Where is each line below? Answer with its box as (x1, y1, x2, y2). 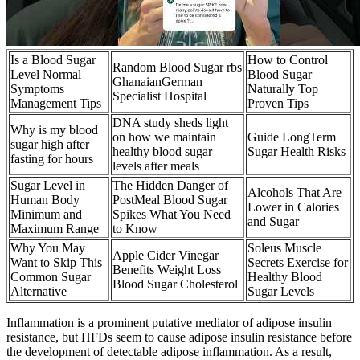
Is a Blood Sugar (10, 53, 96, 67)
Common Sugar (10, 270, 91, 284)
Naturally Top (247, 82, 318, 96)
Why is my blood (10, 123, 98, 137)
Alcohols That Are (247, 186, 342, 200)
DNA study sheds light (112, 116, 228, 130)
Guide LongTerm (247, 130, 336, 145)
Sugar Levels (247, 284, 314, 299)
